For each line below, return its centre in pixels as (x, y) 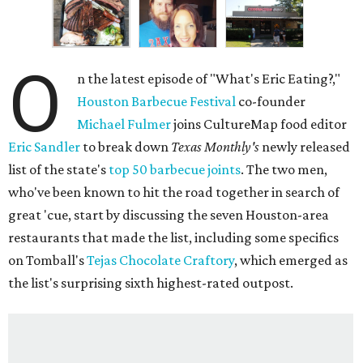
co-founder (271, 102)
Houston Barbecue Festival (157, 102)
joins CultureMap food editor (259, 124)
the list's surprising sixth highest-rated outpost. (151, 283)
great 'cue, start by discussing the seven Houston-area (169, 215)
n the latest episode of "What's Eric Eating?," (209, 79)
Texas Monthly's (215, 147)
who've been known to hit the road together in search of (174, 192)
